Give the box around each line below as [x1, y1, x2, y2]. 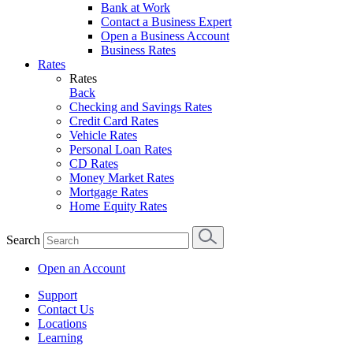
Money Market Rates [69, 171, 174, 184]
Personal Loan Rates [69, 143, 172, 156]
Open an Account [38, 262, 125, 275]
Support [38, 288, 77, 302]
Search [6, 233, 40, 247]
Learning [38, 331, 83, 344]
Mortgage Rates [69, 185, 148, 199]
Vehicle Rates [69, 128, 137, 142]
